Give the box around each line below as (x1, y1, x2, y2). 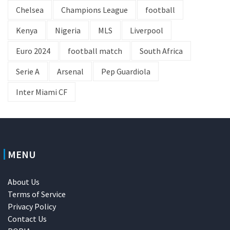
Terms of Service (8, 189, 66, 200)
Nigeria (55, 25, 81, 36)
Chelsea (16, 5, 44, 15)
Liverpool (130, 25, 163, 36)
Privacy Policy (8, 201, 56, 212)
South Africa (140, 46, 183, 56)
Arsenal (57, 66, 84, 77)
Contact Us (8, 214, 47, 224)
